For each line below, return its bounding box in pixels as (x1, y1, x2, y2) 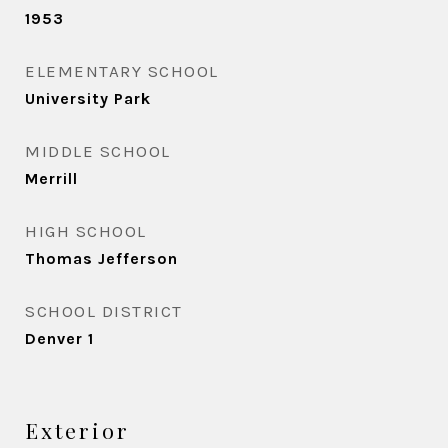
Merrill (25, 169, 78, 188)
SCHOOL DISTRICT (25, 301, 183, 321)
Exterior (25, 416, 130, 444)
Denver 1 (25, 329, 94, 348)
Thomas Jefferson (25, 249, 178, 268)
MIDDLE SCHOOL (25, 141, 171, 161)
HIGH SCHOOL (25, 221, 147, 241)
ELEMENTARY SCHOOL (25, 61, 219, 81)
